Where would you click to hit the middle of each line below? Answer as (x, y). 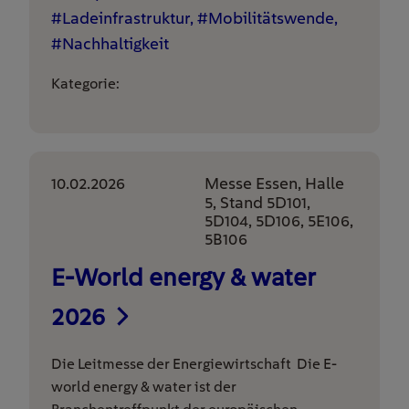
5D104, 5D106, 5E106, (279, 220)
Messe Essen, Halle (274, 183)
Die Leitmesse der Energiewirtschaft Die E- (194, 364)
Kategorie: (85, 84)
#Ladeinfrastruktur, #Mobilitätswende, (194, 18)
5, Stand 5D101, (257, 202)
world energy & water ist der (144, 387)
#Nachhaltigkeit (110, 43)
